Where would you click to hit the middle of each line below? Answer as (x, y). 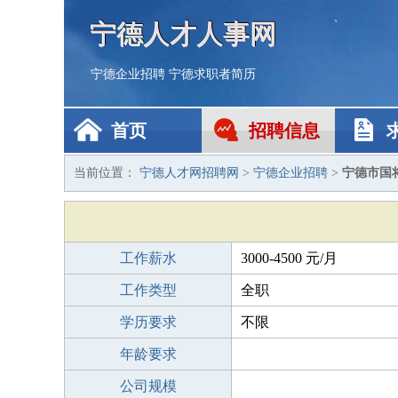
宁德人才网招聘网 (189, 173)
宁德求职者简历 (212, 74)
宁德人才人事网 (184, 33)
